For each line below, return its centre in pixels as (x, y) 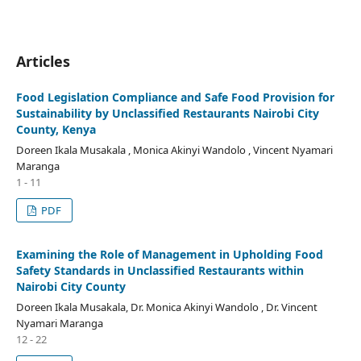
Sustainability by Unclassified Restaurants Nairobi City (167, 114)
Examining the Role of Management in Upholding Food (169, 254)
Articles (43, 62)
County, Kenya (56, 130)
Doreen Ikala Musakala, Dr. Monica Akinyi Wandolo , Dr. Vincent (166, 307)
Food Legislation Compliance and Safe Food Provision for (175, 98)
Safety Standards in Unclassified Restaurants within (160, 270)
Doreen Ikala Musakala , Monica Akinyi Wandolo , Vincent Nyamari (174, 150)
